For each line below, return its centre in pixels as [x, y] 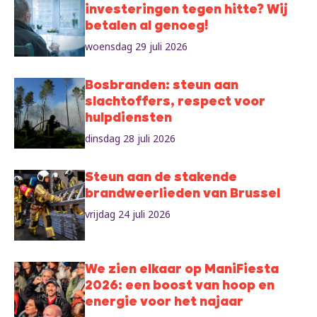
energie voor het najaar [164, 303]
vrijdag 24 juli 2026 [128, 214]
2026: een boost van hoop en [180, 287]
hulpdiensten [128, 119]
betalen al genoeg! [146, 27]
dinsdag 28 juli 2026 [130, 139]
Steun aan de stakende [161, 178]
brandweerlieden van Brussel [183, 195]
